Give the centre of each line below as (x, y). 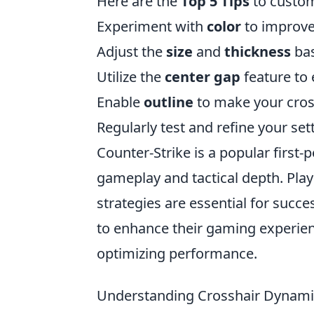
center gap (203, 77)
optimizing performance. (177, 253)
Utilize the (131, 77)
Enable (120, 102)
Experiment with (152, 26)
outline (169, 102)
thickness (258, 52)
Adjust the (131, 52)
